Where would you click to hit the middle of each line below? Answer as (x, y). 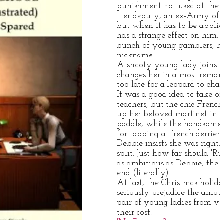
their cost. (134, 212)
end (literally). (144, 173)
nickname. (136, 55)
